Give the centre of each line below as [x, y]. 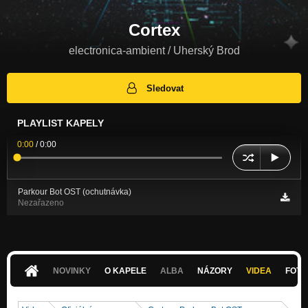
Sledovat [165, 88]
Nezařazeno [41, 203]
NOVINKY [72, 271]
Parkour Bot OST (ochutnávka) [75, 192]
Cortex [154, 30]
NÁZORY [215, 271]
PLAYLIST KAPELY [60, 123]
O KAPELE [126, 271]
